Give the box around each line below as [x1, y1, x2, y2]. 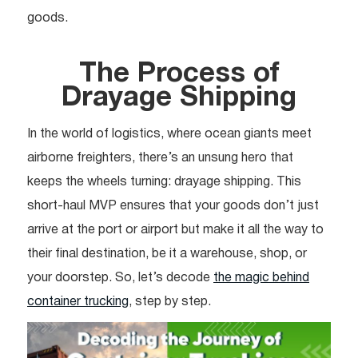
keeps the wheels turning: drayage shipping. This [27, 177, 301, 189]
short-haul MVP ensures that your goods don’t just [27, 201, 319, 213]
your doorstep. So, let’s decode [27, 272, 213, 284]
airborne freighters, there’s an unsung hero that [27, 153, 293, 165]
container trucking [27, 296, 129, 308]
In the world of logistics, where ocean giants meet [27, 129, 312, 141]
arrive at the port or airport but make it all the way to [27, 225, 324, 237]
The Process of [78, 62, 280, 88]
